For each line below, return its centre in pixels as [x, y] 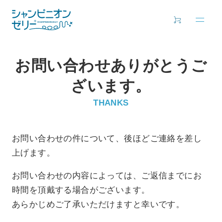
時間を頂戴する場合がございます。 [81, 190]
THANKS [111, 103]
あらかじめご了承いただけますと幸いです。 [98, 205]
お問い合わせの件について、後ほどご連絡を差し [107, 139]
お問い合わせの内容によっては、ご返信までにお [107, 176]
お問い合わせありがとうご [111, 65]
